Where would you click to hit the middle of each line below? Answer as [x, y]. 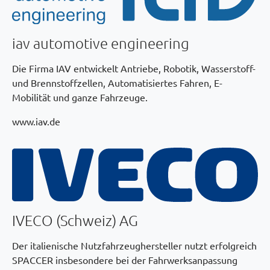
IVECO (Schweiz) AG [75, 220]
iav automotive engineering [101, 43]
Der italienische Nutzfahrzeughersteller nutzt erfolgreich [134, 245]
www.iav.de [36, 121]
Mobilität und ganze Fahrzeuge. [80, 97]
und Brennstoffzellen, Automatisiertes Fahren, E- [117, 83]
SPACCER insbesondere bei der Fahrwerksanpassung [125, 259]
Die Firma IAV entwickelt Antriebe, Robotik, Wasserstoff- [134, 68]
